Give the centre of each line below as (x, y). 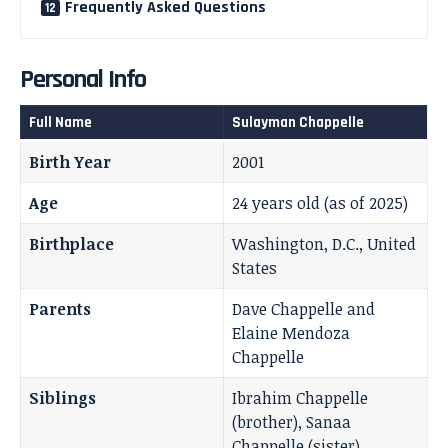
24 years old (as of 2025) (320, 203)
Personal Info (83, 79)
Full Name (60, 123)
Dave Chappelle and (303, 309)
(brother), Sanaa (291, 422)
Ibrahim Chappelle (300, 398)
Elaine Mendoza (291, 333)
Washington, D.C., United (324, 244)
